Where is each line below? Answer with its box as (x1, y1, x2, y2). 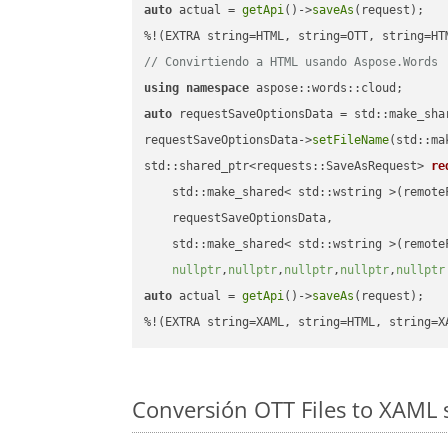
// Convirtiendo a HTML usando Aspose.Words (144, 55, 439, 70)
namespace (186, 81, 250, 96)
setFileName (312, 133, 390, 148)
